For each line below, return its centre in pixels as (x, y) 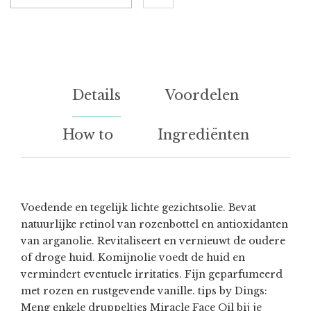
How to (87, 135)
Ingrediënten (203, 135)
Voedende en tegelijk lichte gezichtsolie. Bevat (138, 208)
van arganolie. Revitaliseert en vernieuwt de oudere (153, 241)
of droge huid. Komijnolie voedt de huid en (133, 258)
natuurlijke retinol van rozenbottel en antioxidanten (154, 225)
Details (96, 95)
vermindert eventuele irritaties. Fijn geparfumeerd (152, 275)
